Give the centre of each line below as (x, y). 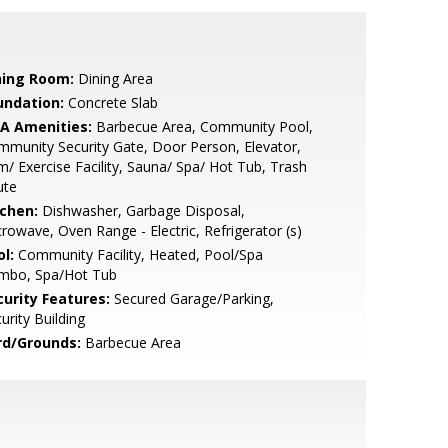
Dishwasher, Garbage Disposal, (141, 210)
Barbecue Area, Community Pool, (202, 126)
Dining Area (113, 78)
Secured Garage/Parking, (191, 298)
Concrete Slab (110, 102)
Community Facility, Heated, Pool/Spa (138, 254)
